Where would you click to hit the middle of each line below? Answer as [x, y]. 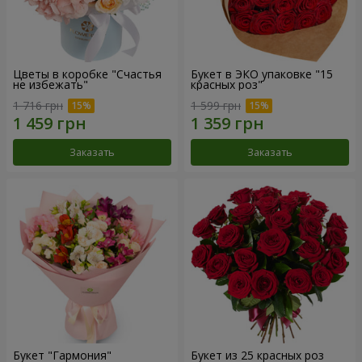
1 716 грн [38, 105]
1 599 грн [216, 105]
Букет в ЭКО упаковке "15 [262, 74]
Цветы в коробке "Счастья [87, 74]
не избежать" [51, 85]
